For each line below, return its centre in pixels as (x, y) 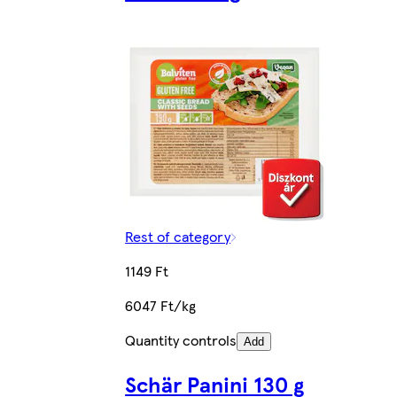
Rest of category (178, 236)
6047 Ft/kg (161, 305)
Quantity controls (181, 339)
